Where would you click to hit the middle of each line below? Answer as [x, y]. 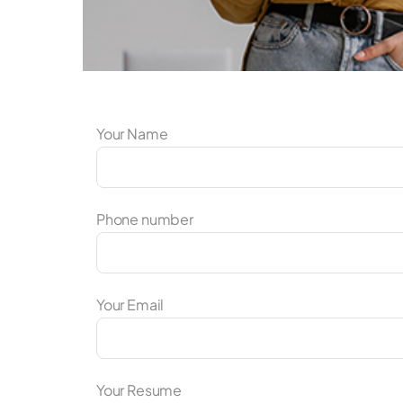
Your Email [130, 305]
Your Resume [139, 390]
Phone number [144, 219]
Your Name [132, 134]
